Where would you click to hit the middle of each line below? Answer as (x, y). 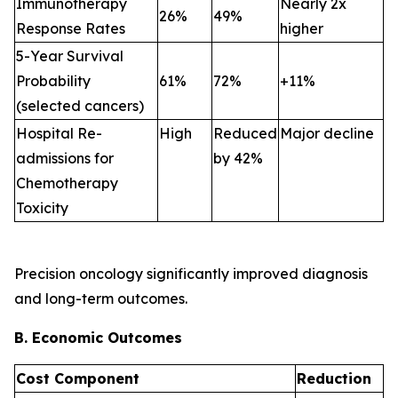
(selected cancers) (80, 106)
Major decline (327, 134)
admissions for (65, 159)
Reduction (334, 379)
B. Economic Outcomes (98, 338)
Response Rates (71, 29)
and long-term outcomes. (101, 299)
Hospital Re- (59, 134)
